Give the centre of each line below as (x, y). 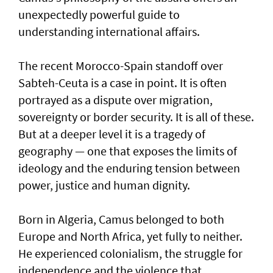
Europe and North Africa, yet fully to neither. (130, 236)
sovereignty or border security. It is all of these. (136, 117)
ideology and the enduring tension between (129, 168)
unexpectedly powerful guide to (99, 15)
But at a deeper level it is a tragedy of (112, 134)
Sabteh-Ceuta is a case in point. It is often (122, 83)
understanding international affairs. (109, 32)
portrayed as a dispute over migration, (115, 100)
